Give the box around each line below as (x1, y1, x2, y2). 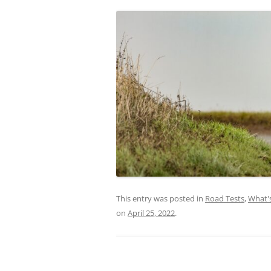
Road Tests (205, 193, 244, 204)
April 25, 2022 (128, 207, 175, 219)
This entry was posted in (116, 193, 205, 204)
